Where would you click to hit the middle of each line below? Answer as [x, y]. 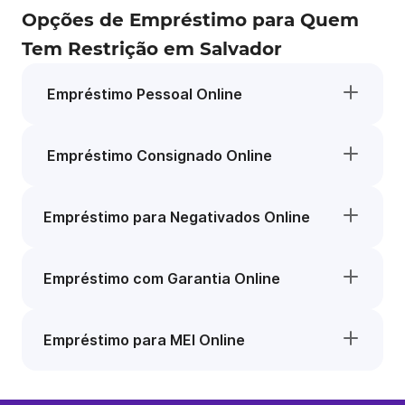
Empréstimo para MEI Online [144, 340]
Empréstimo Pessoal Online [143, 94]
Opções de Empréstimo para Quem [190, 20]
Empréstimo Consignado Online [158, 155]
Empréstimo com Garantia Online [162, 278]
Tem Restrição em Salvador [152, 49]
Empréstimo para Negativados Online [177, 217]
